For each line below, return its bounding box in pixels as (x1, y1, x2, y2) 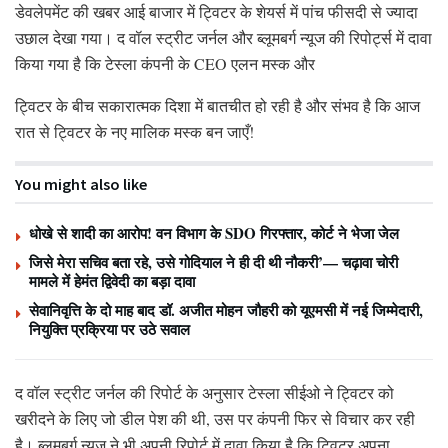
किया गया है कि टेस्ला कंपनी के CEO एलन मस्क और (15, 52, 315, 74)
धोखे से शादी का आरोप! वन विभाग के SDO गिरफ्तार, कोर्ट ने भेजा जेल (29, 221, 399, 244)
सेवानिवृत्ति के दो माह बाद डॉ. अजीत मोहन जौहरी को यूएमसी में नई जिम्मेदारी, (29, 298, 423, 321)
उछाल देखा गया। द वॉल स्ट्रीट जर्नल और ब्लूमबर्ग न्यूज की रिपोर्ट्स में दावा (15, 26, 432, 48)
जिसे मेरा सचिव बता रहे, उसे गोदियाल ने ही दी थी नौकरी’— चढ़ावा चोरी (29, 250, 398, 273)
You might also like (15, 173, 147, 194)
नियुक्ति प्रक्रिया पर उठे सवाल (29, 317, 190, 340)
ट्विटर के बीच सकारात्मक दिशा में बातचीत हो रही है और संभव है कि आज (15, 94, 420, 116)
